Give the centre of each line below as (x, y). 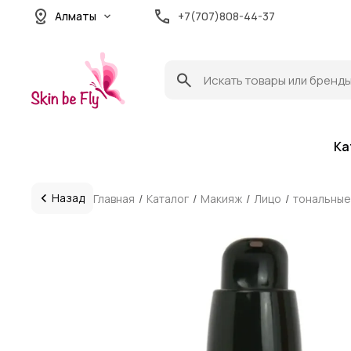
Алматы (76, 16)
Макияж (221, 198)
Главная (114, 198)
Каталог (168, 198)
